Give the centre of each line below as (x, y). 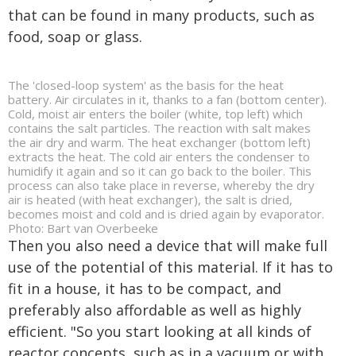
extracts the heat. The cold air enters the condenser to (159, 157)
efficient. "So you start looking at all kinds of (160, 331)
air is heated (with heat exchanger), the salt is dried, (150, 199)
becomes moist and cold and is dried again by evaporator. (166, 214)
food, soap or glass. (75, 37)
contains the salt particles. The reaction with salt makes (159, 128)
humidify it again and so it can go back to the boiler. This (160, 171)
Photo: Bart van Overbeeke (83, 228)
